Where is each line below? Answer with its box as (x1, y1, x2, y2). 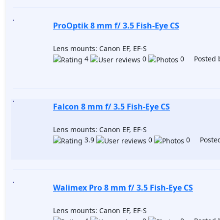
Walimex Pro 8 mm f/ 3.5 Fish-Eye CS (53, 182, 193, 193)
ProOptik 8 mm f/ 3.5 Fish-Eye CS (53, 20, 179, 31)
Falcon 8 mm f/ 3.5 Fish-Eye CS (53, 101, 170, 112)
